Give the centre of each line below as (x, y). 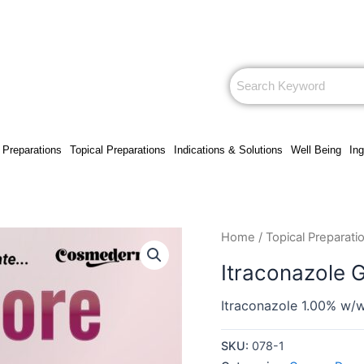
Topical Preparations (117, 149)
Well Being (316, 149)
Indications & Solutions (228, 149)
